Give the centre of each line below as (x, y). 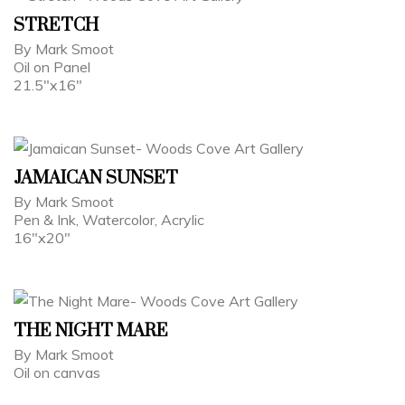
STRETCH (56, 25)
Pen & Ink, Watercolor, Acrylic (109, 219)
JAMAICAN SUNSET (96, 178)
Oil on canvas (57, 372)
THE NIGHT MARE (91, 331)
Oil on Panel (52, 66)
